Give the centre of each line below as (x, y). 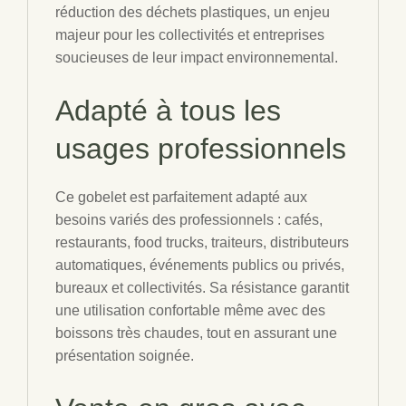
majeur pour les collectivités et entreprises (190, 35)
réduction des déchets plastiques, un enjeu (193, 12)
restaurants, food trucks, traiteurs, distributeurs (202, 242)
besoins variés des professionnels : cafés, (189, 220)
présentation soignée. (125, 356)
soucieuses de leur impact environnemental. (197, 58)
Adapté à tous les (168, 111)
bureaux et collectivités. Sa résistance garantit (202, 288)
